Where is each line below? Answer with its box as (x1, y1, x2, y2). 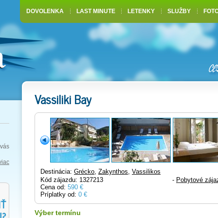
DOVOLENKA (26, 8, 64, 14)
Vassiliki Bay (35, 89, 91, 109)
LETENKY (127, 8, 155, 14)
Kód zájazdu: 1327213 (40, 176, 103, 183)
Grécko (74, 168, 94, 175)
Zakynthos (98, 168, 128, 175)
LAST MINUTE (76, 8, 115, 14)
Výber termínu (35, 209, 81, 217)
